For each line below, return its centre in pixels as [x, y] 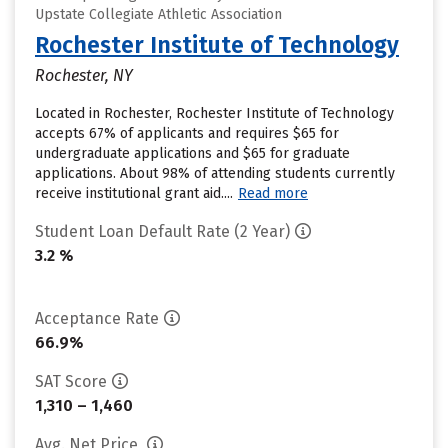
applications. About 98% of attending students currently [215, 173]
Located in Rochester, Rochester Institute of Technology [214, 113]
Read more [273, 193]
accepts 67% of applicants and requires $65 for [187, 133]
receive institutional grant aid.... [134, 193]
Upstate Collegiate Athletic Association [158, 14]
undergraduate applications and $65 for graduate [192, 153]
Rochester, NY [84, 75]
